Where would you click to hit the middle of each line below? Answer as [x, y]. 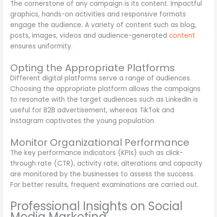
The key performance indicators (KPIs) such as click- [97, 153]
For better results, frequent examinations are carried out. [105, 185]
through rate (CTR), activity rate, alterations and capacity [107, 163]
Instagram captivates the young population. [83, 121]
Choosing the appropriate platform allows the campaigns [106, 89]
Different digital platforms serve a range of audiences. [101, 78]
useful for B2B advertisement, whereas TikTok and [93, 110]
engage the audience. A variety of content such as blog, [103, 25]
